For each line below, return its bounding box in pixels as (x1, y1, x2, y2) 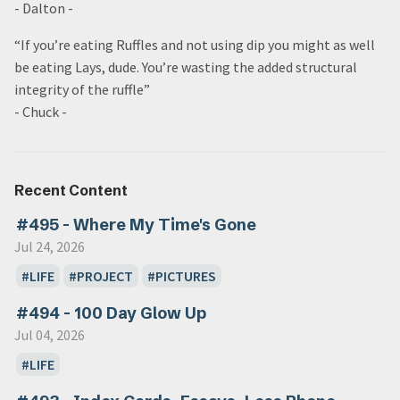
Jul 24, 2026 (14, 237, 85, 255)
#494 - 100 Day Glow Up (15, 303, 206, 323)
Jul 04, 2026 (14, 326, 85, 344)
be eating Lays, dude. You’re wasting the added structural (14, 58, 357, 76)
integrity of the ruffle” (14, 80, 150, 98)
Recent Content (14, 181, 128, 199)
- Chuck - (14, 103, 67, 121)
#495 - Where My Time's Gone (15, 214, 256, 235)
